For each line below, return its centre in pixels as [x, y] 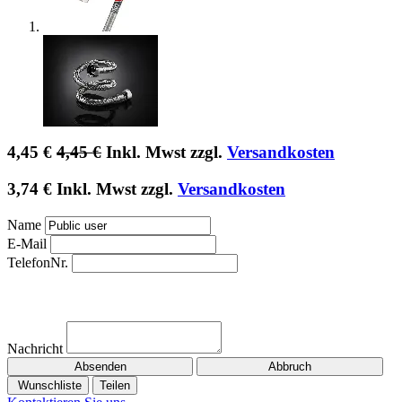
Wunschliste [48, 385]
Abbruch [290, 366]
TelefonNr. [38, 262]
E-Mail [27, 243]
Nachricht [35, 348]
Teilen [115, 385]
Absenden [100, 366]
